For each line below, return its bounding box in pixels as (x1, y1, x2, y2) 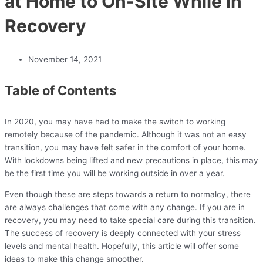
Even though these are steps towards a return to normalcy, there (5, 190, 251, 200)
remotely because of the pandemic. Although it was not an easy (5, 130, 247, 140)
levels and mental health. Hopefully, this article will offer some (5, 241, 239, 251)
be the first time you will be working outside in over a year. (5, 168, 227, 178)
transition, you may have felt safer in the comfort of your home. (5, 143, 246, 153)
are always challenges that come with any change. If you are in (5, 203, 245, 213)
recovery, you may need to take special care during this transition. (5, 215, 256, 225)
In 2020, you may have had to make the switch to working (5, 117, 225, 127)
